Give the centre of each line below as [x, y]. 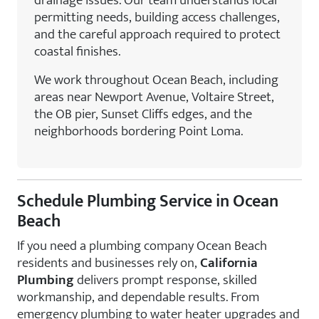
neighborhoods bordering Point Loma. [138, 131]
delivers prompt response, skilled [166, 280]
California [229, 263]
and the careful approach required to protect [157, 34]
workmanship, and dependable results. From [138, 297]
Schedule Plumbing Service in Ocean [148, 202]
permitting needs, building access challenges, [157, 17]
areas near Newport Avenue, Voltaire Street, [154, 97]
